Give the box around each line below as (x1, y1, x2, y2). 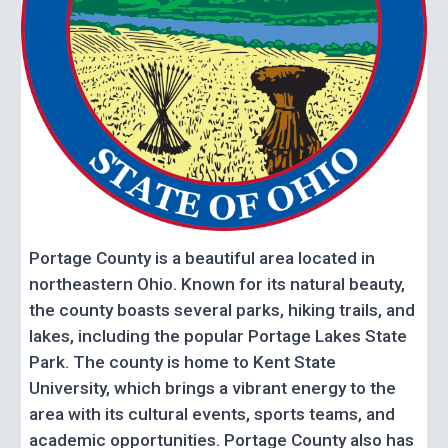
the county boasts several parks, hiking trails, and (29, 300, 416, 321)
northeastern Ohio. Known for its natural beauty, (29, 274, 406, 295)
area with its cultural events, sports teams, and (29, 404, 396, 425)
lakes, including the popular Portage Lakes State (29, 326, 408, 347)
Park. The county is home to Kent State (29, 352, 337, 373)
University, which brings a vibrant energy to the (29, 378, 397, 399)
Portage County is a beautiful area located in (29, 248, 376, 269)
